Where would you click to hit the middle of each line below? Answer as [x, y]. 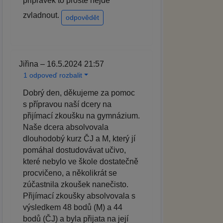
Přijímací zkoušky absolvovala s [79, 196]
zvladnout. [42, 15]
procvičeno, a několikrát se [70, 173]
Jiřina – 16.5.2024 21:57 [61, 64]
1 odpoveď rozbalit [53, 75]
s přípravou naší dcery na [67, 105]
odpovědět [82, 18]
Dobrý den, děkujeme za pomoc [79, 93]
